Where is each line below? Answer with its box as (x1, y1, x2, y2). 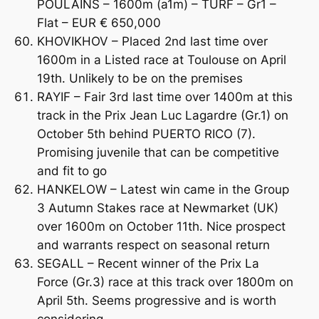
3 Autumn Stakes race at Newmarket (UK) (36, 200, 278, 215)
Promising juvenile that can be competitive (36, 145, 279, 159)
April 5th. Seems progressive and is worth (36, 293, 276, 308)
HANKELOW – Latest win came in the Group (36, 182, 289, 197)
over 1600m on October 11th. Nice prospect (36, 219, 286, 234)
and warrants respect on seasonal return (36, 237, 270, 252)
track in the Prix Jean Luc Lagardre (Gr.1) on (36, 108, 288, 122)
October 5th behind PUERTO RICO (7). (36, 126, 256, 141)
